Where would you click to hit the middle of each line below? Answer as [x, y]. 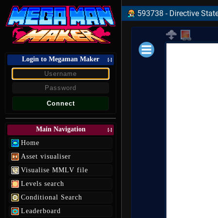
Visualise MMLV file [54, 170]
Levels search [43, 184]
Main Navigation [61, 129]
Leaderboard [41, 211]
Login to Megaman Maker [61, 59]
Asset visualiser [46, 156]
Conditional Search [52, 197]
